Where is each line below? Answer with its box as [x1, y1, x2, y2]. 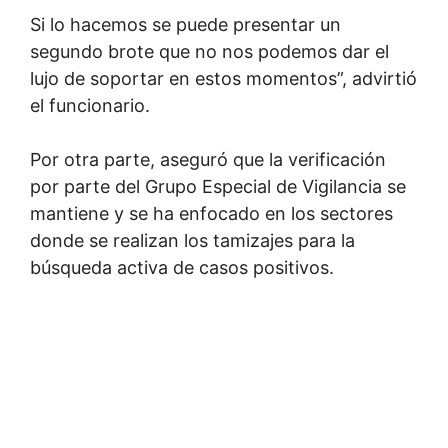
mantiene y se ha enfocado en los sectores [30, 203, 393, 224]
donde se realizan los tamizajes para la [30, 230, 355, 251]
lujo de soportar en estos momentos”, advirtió [30, 68, 417, 89]
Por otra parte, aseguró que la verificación [30, 149, 386, 170]
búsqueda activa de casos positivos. [30, 257, 334, 278]
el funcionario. [30, 95, 150, 116]
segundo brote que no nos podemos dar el [30, 41, 389, 62]
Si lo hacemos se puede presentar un [30, 14, 341, 35]
